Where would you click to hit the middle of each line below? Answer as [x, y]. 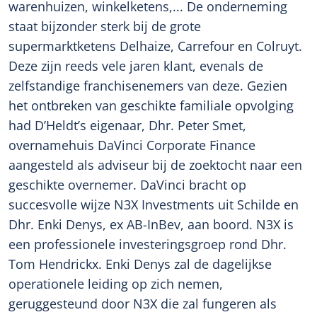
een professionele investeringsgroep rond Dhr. [148, 244]
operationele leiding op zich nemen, [116, 284]
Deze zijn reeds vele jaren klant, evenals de [136, 66]
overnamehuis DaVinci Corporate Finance [132, 145]
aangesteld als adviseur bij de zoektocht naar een [155, 165]
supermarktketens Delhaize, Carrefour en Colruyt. [155, 46]
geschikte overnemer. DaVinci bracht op [127, 185]
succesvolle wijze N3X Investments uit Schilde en [154, 204]
